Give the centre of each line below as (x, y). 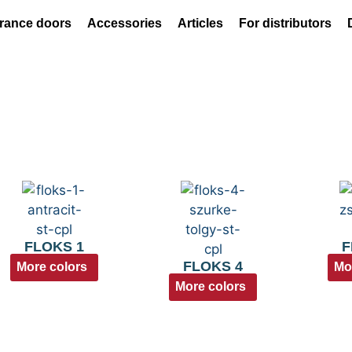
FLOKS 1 (55, 247)
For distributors (286, 23)
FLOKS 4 (213, 266)
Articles (201, 23)
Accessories (125, 23)
